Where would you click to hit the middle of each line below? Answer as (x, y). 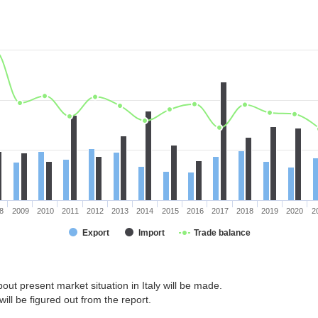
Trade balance (222, 233)
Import (152, 233)
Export (96, 233)
